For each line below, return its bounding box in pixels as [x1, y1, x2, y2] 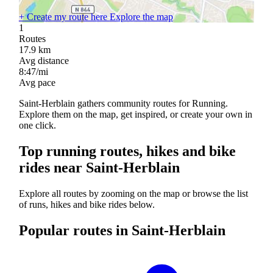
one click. [18, 119, 56, 130]
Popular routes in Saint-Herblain [18, 222, 225, 238]
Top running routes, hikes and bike [18, 143, 236, 159]
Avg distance [18, 55, 69, 66]
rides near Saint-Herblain [18, 159, 180, 175]
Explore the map [109, 11, 173, 22]
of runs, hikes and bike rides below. [18, 199, 155, 210]
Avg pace [18, 77, 55, 88]
